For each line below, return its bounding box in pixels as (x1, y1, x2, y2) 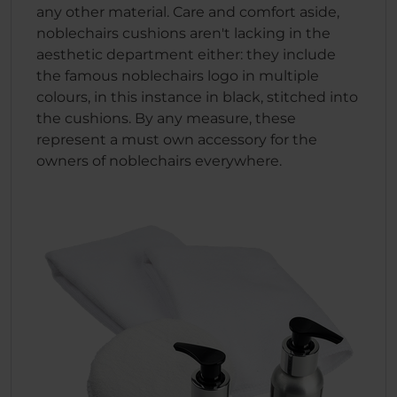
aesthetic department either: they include (36, 46, 336, 63)
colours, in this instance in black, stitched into (36, 89, 358, 105)
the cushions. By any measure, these (36, 110, 296, 127)
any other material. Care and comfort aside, (36, 4, 339, 20)
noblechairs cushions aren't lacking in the (36, 25, 331, 42)
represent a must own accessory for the (36, 131, 317, 148)
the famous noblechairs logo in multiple (36, 67, 319, 84)
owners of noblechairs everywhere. (36, 152, 282, 169)
